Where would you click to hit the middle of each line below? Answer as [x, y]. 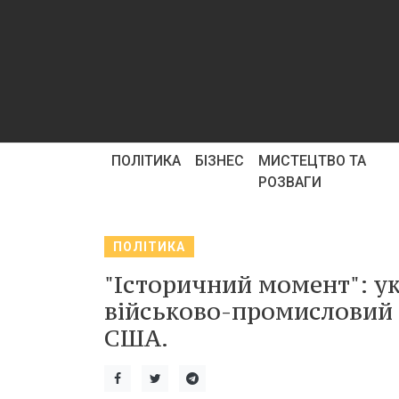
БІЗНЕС [220, 161]
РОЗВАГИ [290, 182]
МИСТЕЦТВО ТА [312, 161]
